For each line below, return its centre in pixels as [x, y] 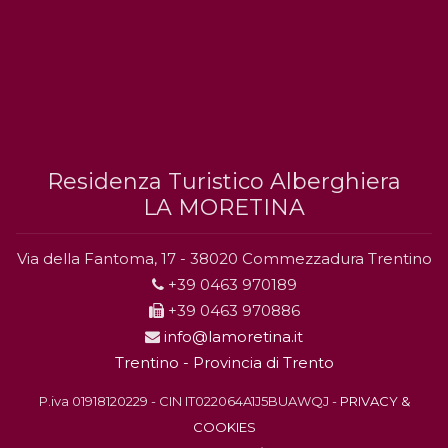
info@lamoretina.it [233, 336]
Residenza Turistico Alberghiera [224, 181]
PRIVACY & [374, 401]
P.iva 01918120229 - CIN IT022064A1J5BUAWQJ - [189, 401]
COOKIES [224, 427]
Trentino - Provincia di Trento [224, 362]
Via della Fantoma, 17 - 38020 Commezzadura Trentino [224, 258]
